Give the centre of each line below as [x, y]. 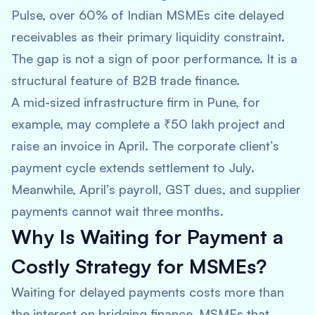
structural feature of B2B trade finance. [126, 80]
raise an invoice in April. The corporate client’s [145, 146]
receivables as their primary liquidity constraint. [148, 37]
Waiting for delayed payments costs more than [148, 292]
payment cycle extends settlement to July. [133, 167]
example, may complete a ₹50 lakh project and [148, 124]
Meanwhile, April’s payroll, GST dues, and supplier [156, 189]
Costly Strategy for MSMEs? [139, 266]
